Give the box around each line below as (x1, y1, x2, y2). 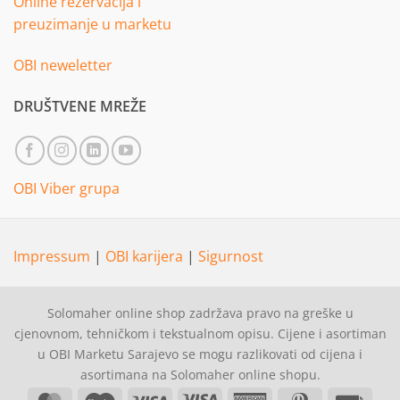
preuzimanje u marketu (13, 14, 171, 35)
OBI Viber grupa (13, 178, 120, 198)
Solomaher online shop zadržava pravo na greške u (46, 304, 354, 321)
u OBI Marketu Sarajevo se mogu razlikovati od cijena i (37, 345, 362, 362)
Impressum (13, 246, 94, 267)
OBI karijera (105, 246, 187, 267)
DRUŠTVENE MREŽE (13, 96, 146, 116)
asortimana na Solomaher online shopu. (79, 365, 321, 383)
